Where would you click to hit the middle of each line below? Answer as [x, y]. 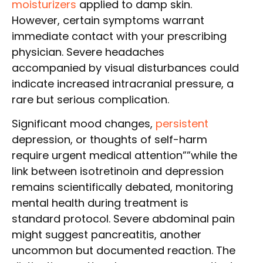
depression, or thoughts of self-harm [109, 139]
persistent [182, 123]
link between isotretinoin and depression [118, 171]
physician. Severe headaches [88, 52]
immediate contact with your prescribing [119, 36]
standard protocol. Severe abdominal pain [123, 218]
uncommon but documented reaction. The [124, 250]
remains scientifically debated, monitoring [122, 187]
